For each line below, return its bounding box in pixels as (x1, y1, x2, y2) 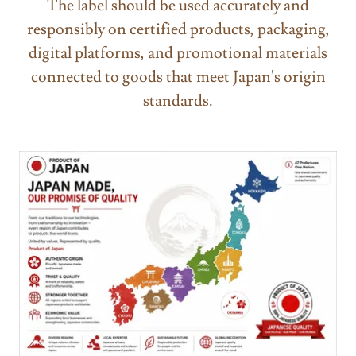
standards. (143, 90, 213, 111)
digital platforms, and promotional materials (29, 42, 327, 64)
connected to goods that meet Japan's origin (30, 66, 326, 87)
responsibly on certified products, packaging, (26, 18, 330, 40)
